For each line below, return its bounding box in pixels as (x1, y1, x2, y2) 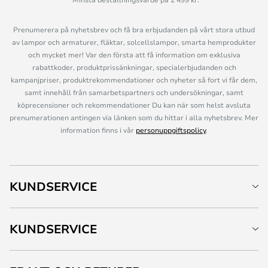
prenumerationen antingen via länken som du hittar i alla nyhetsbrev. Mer (10, 112, 258, 122)
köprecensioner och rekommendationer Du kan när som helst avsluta (17, 100, 251, 109)
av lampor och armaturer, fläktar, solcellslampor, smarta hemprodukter (12, 37, 256, 47)
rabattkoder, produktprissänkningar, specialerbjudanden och (32, 62, 236, 72)
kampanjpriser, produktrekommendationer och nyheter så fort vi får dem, (11, 75, 257, 84)
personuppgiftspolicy (136, 125, 206, 135)
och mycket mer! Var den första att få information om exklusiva (28, 50, 240, 59)
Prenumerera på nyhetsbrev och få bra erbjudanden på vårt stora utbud (13, 25, 255, 34)
